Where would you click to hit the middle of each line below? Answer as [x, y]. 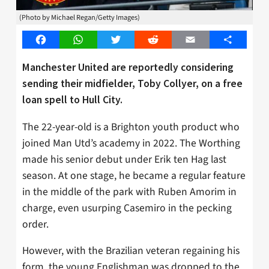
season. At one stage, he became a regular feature [134, 175]
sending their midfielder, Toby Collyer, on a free [132, 83]
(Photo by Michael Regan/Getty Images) [80, 18]
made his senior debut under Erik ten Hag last [124, 159]
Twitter [130, 40]
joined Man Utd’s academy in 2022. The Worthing [131, 143]
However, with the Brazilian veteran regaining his [131, 251]
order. [35, 224]
